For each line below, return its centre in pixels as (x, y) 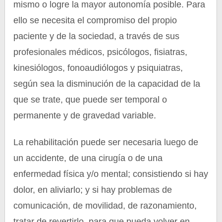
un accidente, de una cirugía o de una (88, 158)
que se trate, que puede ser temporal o (90, 100)
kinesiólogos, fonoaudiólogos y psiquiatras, (98, 68)
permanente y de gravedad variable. (85, 115)
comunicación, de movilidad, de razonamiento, (105, 206)
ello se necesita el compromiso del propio (95, 20)
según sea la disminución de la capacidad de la (107, 84)
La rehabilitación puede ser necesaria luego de (106, 142)
